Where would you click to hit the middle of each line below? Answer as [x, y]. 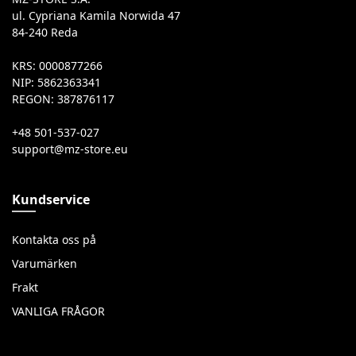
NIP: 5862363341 [56, 82]
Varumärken [44, 263]
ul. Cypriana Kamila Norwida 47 [96, 15]
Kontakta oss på [54, 240]
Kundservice [51, 199]
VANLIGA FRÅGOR [58, 311]
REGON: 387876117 [63, 99]
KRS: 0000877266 [57, 66]
